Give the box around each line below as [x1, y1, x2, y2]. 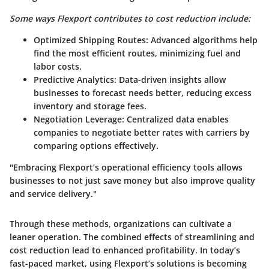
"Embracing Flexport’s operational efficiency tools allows [10, 161, 243, 173]
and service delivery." [10, 187, 97, 199]
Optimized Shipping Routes [34, 34, 146, 46]
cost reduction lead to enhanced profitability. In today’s [10, 244, 240, 256]
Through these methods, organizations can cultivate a [10, 217, 232, 229]
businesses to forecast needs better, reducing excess [34, 86, 252, 98]
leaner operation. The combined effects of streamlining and [10, 231, 255, 243]
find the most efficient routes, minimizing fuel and [34, 47, 241, 59]
